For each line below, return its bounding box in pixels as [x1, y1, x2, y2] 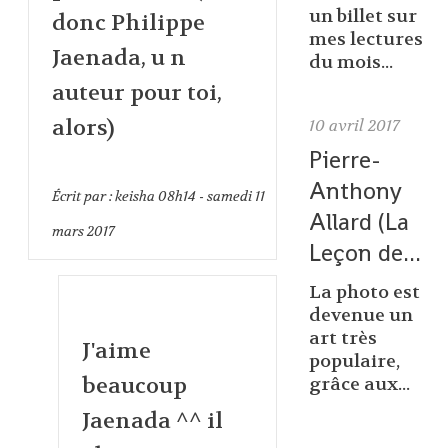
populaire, [308, 350, 400, 374]
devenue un [308, 304, 413, 328]
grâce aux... [308, 373, 410, 397]
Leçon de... [308, 236, 421, 268]
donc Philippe [51, 8, 205, 37]
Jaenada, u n [51, 43, 186, 72]
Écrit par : [51, 186, 115, 205]
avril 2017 [328, 115, 399, 137]
